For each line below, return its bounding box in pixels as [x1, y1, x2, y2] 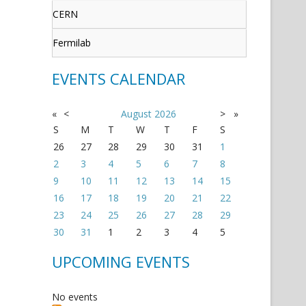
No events [52, 290, 98, 303]
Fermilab [53, 36, 91, 49]
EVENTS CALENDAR [52, 68, 185, 89]
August [121, 107, 152, 120]
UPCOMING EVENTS [52, 251, 190, 272]
